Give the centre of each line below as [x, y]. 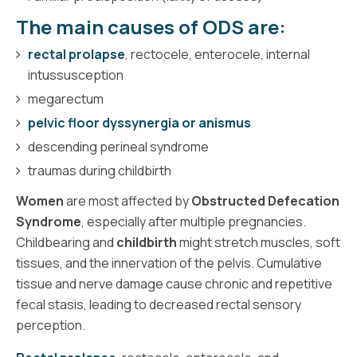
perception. [51, 325]
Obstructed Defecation [265, 200]
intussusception [76, 75]
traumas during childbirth [100, 170]
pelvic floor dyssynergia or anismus [139, 122]
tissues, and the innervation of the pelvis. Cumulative [169, 263]
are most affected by [127, 200]
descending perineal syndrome [118, 146]
